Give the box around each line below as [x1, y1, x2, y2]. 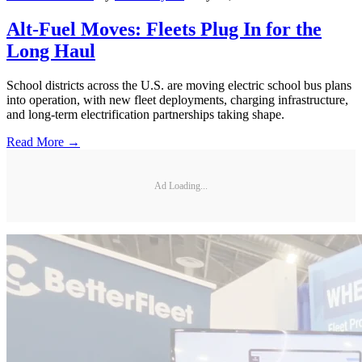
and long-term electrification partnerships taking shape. [6, 107, 284, 122]
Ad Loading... [154, 179, 208, 192]
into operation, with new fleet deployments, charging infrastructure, [6, 93, 348, 107]
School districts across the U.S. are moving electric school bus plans [6, 78, 351, 93]
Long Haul [6, 40, 95, 62]
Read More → [6, 135, 80, 149]
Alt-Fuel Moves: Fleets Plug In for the [6, 19, 322, 40]
